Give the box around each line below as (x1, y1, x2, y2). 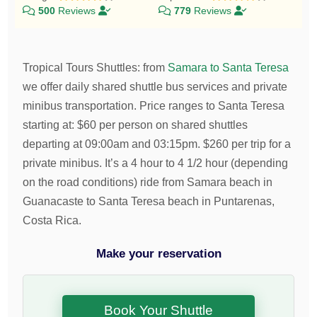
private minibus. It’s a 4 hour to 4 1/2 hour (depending (23, 156, 289, 169)
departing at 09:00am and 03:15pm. (23, 137, 204, 150)
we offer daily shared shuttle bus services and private (23, 80, 288, 93)
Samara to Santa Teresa (165, 61, 289, 74)
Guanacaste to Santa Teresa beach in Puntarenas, (23, 195, 275, 207)
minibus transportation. (23, 99, 137, 112)
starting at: (23, 118, 78, 131)
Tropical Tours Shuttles (23, 61, 138, 74)
